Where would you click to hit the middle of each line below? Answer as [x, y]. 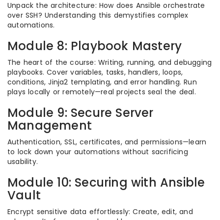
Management [50, 125]
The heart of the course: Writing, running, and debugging [110, 62]
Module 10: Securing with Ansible [106, 182]
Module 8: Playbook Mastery [95, 46]
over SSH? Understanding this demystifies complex [98, 15]
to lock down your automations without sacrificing [98, 152]
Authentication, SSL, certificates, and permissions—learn [107, 142]
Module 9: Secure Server [81, 113]
